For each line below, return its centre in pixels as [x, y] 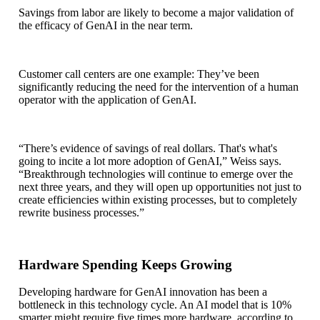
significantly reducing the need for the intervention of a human [159, 87]
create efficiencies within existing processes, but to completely [158, 200]
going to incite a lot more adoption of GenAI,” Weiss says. [150, 161]
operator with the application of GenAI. [107, 100]
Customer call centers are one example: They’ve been [139, 74]
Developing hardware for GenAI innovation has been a [143, 291]
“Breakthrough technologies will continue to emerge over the [156, 174]
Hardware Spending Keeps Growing [125, 265]
